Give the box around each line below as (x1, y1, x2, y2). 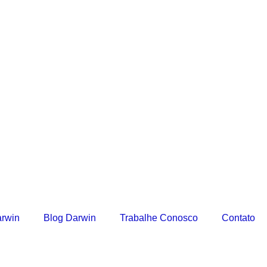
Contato (222, 213, 255, 223)
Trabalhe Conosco (120, 213, 198, 223)
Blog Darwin (44, 213, 96, 223)
